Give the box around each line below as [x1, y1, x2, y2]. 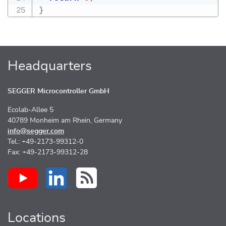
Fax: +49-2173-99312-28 [8, 149, 88, 156]
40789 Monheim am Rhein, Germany [8, 117, 122, 125]
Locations [8, 211, 66, 225]
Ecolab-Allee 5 [8, 106, 53, 114]
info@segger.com [8, 128, 64, 135]
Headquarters [8, 59, 92, 73]
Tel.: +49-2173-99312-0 [8, 138, 83, 146]
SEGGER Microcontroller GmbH [8, 88, 109, 95]
